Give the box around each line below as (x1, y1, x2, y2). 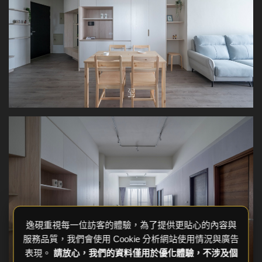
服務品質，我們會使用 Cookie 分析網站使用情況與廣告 (23, 234, 239, 244)
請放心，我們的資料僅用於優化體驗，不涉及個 (53, 248, 237, 258)
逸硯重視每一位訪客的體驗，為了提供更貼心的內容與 (26, 220, 236, 230)
